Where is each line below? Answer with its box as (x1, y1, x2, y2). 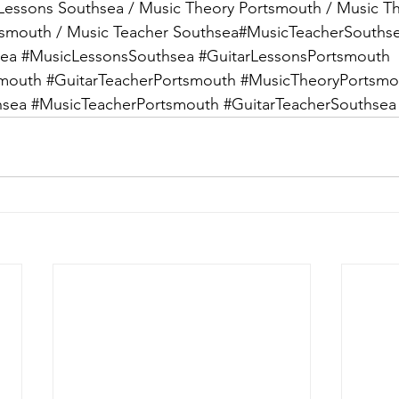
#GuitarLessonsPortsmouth (199, 45, 390, 66)
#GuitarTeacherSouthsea (224, 94, 396, 114)
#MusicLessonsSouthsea (21, 45, 194, 66)
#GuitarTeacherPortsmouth (46, 69, 236, 90)
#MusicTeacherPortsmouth (31, 94, 219, 114)
